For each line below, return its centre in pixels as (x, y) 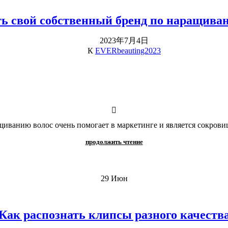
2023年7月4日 (124, 40)
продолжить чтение (114, 141)
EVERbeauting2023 (128, 50)
